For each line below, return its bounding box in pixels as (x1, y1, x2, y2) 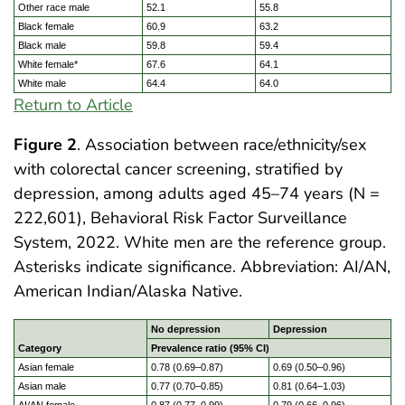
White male (18, 78, 66, 89)
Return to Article (14, 94, 133, 117)
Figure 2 (14, 134, 77, 156)
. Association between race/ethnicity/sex (77, 134, 366, 156)
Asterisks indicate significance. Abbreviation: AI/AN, (14, 256, 391, 278)
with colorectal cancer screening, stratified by (14, 158, 343, 181)
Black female (18, 21, 74, 33)
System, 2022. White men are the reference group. (14, 231, 386, 254)
